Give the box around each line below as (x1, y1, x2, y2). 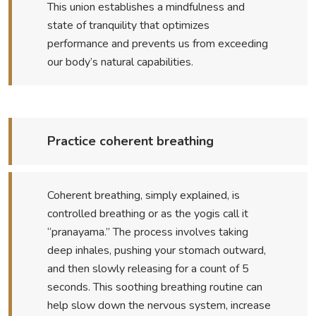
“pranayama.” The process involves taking (47, 224, 248, 241)
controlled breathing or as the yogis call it (47, 206, 248, 222)
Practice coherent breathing (47, 133, 214, 150)
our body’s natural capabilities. (47, 54, 193, 71)
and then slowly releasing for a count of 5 (47, 261, 249, 277)
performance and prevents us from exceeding (47, 36, 268, 52)
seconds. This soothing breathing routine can (47, 279, 262, 296)
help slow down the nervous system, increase (47, 298, 271, 314)
